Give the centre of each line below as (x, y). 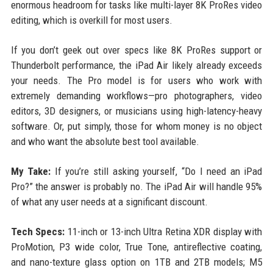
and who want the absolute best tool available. (105, 142)
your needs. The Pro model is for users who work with (136, 81)
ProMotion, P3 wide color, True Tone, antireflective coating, (136, 247)
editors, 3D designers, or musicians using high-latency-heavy (136, 111)
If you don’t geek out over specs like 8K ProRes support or (136, 50)
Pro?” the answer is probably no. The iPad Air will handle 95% (136, 187)
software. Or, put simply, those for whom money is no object (136, 126)
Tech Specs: (38, 232)
